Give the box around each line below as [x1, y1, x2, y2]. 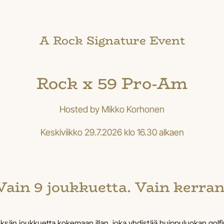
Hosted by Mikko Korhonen [59, 104, 164, 115]
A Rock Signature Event [39, 31, 185, 50]
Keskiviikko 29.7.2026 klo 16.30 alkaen [40, 127, 184, 138]
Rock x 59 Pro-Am [36, 71, 187, 96]
